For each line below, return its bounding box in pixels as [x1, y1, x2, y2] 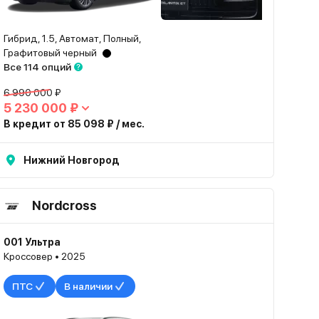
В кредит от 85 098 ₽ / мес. [4, 118, 145, 130]
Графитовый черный [4, 47, 98, 58]
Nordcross [32, 198, 98, 213]
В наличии [64, 281, 113, 292]
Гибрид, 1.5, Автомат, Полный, [4, 33, 142, 44]
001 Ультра [4, 236, 61, 248]
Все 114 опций [4, 61, 72, 73]
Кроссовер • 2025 [4, 251, 86, 262]
